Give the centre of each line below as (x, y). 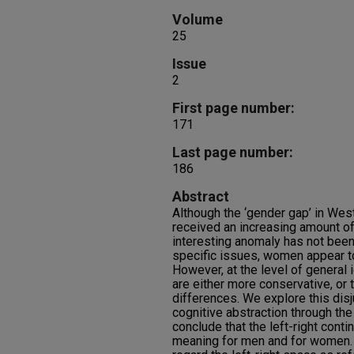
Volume (198, 19)
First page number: (233, 108)
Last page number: (233, 152)
